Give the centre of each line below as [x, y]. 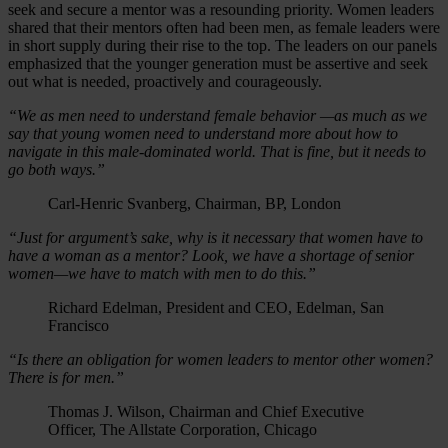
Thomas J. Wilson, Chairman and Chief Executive [206, 411]
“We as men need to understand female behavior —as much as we [217, 115]
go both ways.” [56, 169]
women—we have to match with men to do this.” [162, 273]
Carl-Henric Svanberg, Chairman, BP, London [194, 203]
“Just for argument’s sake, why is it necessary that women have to [215, 237]
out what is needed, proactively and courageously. [165, 81]
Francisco [78, 325]
